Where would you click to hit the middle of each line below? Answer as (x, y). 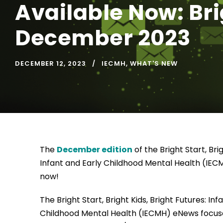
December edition (95, 150)
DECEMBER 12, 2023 (51, 64)
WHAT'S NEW (154, 64)
